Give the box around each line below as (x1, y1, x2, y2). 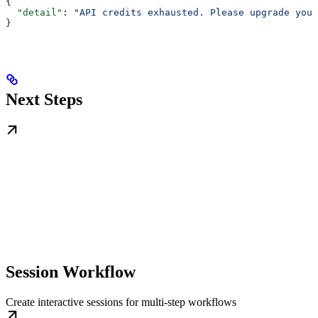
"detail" (6, 6, 62, 18)
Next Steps (6, 89, 82, 109)
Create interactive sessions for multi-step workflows (6, 295, 236, 308)
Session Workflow (6, 262, 136, 281)
